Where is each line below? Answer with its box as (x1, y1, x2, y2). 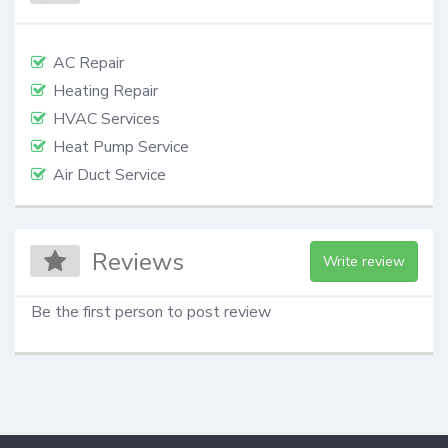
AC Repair (53, 52, 124, 75)
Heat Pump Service (53, 136, 189, 159)
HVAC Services (53, 108, 160, 131)
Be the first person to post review (31, 300, 271, 323)
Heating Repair (53, 80, 158, 103)
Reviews (92, 245, 185, 278)
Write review (322, 251, 405, 271)
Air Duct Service (53, 164, 166, 187)
